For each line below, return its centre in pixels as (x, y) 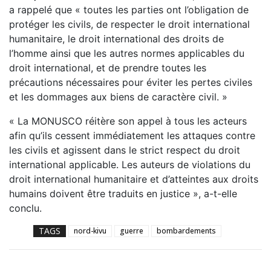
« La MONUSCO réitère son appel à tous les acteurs (128, 121)
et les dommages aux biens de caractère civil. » (118, 97)
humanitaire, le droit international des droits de (116, 39)
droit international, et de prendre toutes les (108, 68)
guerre (132, 231)
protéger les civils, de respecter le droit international (129, 24)
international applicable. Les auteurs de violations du (130, 165)
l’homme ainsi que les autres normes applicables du (127, 54)
